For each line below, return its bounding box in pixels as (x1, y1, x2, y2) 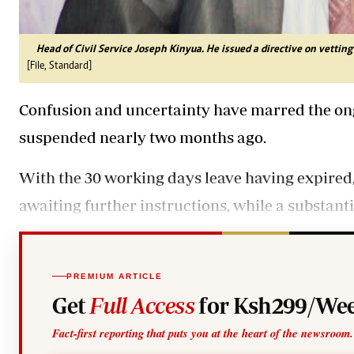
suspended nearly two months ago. (19, 128, 266, 147)
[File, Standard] (27, 61, 92, 73)
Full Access (90, 292, 194, 319)
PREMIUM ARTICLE (66, 271, 164, 281)
